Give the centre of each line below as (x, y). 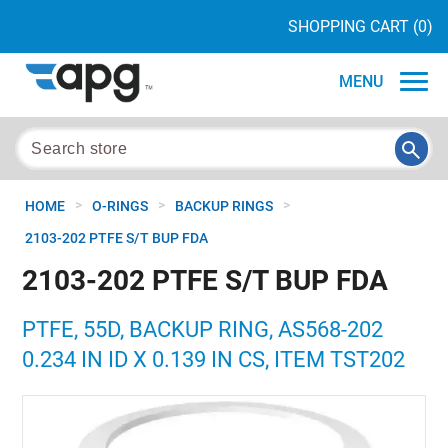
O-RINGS (120, 206)
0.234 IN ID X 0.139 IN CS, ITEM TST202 (214, 359)
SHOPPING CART (348, 26)
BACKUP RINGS (224, 206)
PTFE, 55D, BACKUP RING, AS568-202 (203, 329)
